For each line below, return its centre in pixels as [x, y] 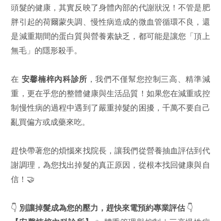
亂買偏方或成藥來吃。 [51, 122]
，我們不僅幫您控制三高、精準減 [148, 79]
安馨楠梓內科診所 [54, 79]
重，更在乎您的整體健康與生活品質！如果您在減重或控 [110, 93]
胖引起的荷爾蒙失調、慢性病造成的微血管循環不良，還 [110, 21]
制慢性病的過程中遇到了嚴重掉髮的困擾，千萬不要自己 [110, 107]
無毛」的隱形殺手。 [47, 50]
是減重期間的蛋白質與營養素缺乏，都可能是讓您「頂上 [110, 36]
